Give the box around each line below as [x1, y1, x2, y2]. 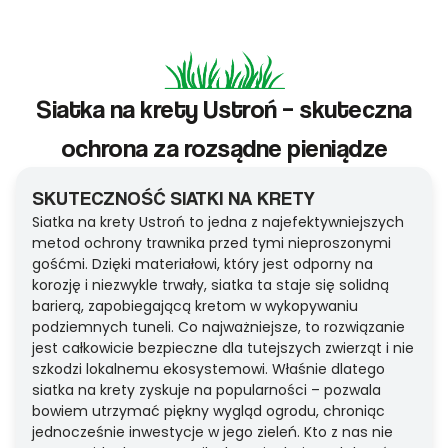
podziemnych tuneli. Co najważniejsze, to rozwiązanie [32, 317, 405, 338]
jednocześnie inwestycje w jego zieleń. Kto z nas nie [32, 422, 393, 443]
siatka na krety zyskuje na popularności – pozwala [32, 380, 381, 401]
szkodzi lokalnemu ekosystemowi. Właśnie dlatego [32, 359, 385, 380]
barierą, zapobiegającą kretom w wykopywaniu [32, 296, 358, 317]
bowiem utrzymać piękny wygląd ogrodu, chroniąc [32, 401, 385, 422]
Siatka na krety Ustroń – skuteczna [36, 93, 412, 125]
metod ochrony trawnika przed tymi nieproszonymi [32, 233, 391, 254]
